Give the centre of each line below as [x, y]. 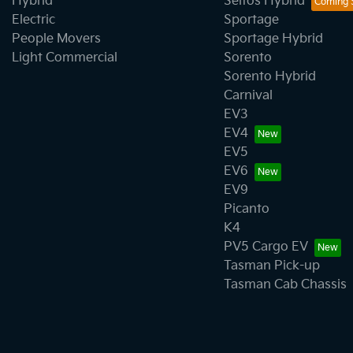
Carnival [248, 96]
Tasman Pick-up [271, 266]
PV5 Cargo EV [266, 247]
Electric [33, 20]
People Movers [56, 39]
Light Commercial [65, 58]
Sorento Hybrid [269, 77]
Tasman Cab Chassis [285, 285]
